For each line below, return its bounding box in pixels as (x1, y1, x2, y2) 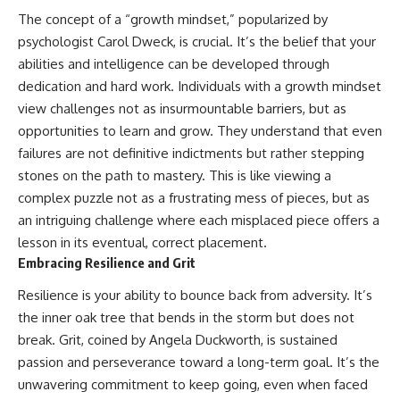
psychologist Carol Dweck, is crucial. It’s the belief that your (18, 32, 376, 50)
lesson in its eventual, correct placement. (18, 233, 267, 251)
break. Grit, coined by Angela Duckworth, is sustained (18, 331, 337, 349)
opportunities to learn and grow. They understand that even (18, 121, 382, 139)
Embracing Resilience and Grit (18, 254, 196, 271)
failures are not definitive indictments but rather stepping (18, 144, 364, 162)
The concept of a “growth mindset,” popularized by (18, 10, 328, 28)
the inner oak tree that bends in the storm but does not (18, 309, 354, 327)
